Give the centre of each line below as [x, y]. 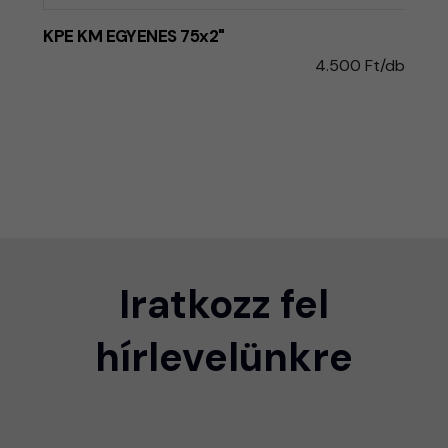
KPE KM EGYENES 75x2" [134, 35]
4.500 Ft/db [359, 65]
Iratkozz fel [224, 303]
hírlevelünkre [224, 356]
